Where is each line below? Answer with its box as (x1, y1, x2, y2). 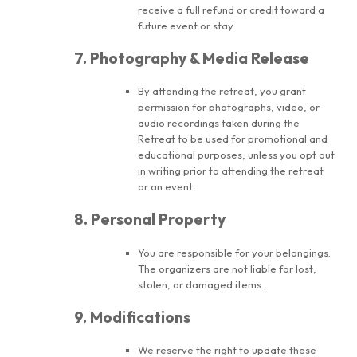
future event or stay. (138, 18, 235, 32)
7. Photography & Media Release (74, 47, 309, 68)
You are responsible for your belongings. (138, 245, 331, 259)
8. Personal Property (74, 209, 226, 229)
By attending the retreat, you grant (138, 84, 306, 98)
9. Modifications (74, 306, 190, 327)
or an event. (138, 180, 195, 194)
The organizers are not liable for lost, (138, 261, 316, 275)
